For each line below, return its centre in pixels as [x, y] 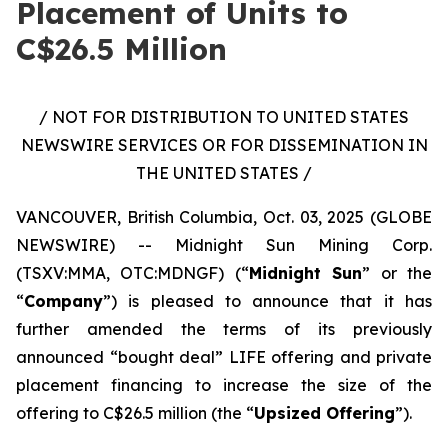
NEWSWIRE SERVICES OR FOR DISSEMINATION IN [224, 145]
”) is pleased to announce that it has [267, 301]
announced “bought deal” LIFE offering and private [224, 357]
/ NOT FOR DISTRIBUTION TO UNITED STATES [224, 117]
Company [63, 301]
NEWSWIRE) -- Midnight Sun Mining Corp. [224, 245]
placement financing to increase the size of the [224, 385]
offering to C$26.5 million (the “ [135, 413]
